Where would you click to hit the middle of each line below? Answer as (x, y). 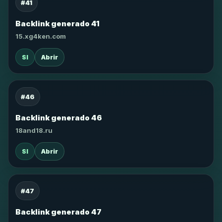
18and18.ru (34, 130)
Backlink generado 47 (58, 212)
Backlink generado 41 (57, 24)
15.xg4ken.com (41, 36)
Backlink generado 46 (59, 118)
